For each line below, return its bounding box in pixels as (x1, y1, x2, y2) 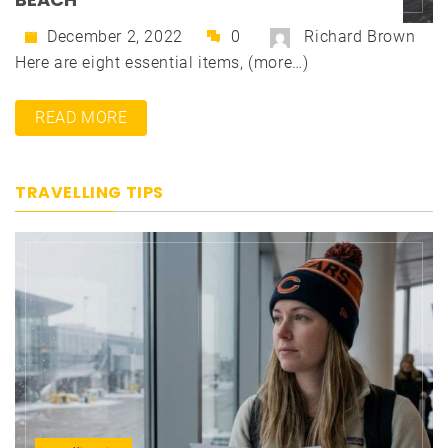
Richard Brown (304, 27, 416, 47)
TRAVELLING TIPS (15, 181, 164, 205)
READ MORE (35, 108, 128, 128)
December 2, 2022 (42, 26, 183, 46)
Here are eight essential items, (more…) (15, 53, 309, 73)
